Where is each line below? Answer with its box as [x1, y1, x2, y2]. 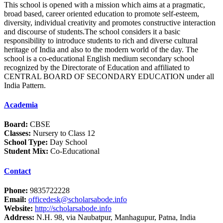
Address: [4, 213, 34, 222]
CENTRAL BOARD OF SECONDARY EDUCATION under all [4, 72, 214, 81]
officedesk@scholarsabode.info [28, 195, 127, 204]
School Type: [4, 138, 48, 147]
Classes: [4, 129, 31, 138]
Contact [4, 166, 31, 175]
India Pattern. [4, 81, 46, 90]
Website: [4, 204, 33, 213]
